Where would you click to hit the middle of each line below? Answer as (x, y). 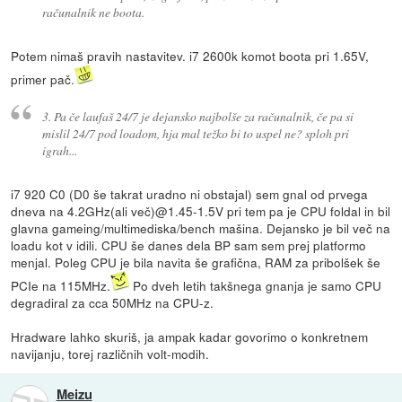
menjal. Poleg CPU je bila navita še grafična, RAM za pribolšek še (196, 262)
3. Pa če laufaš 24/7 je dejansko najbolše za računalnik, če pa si (197, 116)
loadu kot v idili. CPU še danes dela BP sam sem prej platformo (189, 245)
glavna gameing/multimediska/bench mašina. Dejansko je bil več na (201, 227)
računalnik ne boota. (93, 13)
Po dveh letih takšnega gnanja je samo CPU (256, 285)
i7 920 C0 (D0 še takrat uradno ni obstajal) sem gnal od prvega (190, 193)
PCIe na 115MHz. (61, 285)
